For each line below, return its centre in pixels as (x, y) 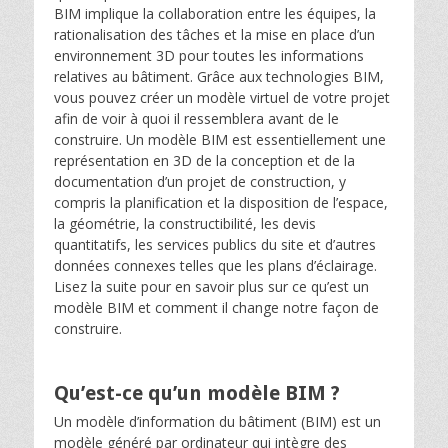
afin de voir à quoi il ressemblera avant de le (196, 118)
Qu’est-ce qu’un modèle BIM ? (197, 393)
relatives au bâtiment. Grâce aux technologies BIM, (219, 76)
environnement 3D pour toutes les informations (209, 55)
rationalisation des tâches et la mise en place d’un (214, 34)
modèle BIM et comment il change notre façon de (216, 307)
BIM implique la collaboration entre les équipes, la (215, 13)
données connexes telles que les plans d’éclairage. (215, 265)
